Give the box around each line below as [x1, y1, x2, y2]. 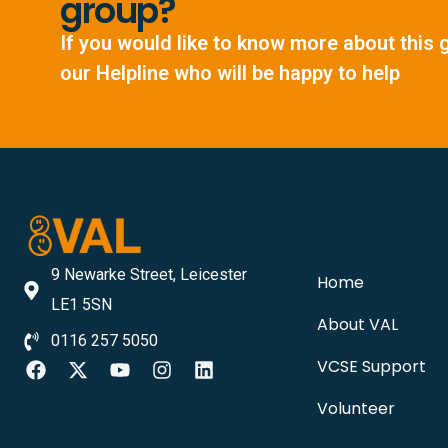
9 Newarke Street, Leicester [50, 265, 247, 285]
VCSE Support [316, 355, 426, 378]
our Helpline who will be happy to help [60, 61, 400, 85]
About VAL [316, 313, 398, 336]
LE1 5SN [50, 295, 112, 315]
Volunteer [316, 397, 395, 420]
